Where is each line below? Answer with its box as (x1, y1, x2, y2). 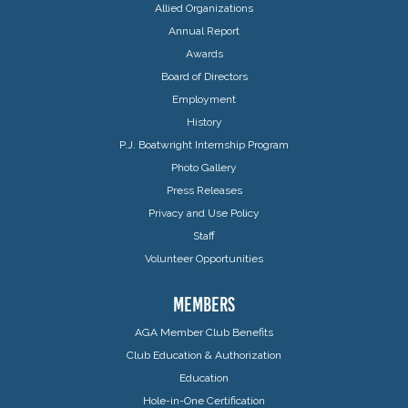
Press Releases (166, 183, 242, 197)
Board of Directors (160, 69, 248, 83)
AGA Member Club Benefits (135, 325, 273, 339)
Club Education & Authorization (127, 348, 281, 362)
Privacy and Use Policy (148, 206, 260, 219)
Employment (172, 92, 236, 106)
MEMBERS (173, 293, 235, 316)
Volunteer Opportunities (145, 251, 263, 265)
